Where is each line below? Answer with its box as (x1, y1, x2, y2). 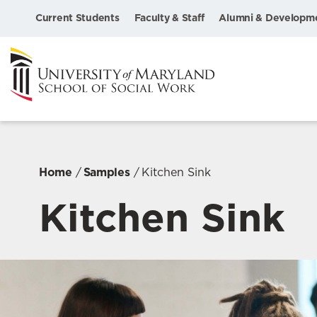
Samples (83, 165, 130, 179)
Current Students (35, 12, 120, 23)
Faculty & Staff (134, 12, 204, 23)
